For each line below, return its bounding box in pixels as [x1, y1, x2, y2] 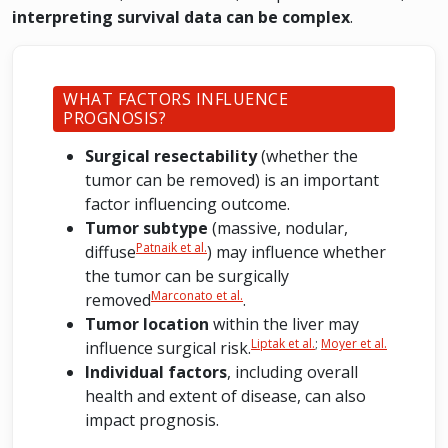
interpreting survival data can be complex [12, 6, 350, 28]
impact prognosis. [85, 409, 219, 431]
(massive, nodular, [212, 217, 348, 239]
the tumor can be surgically [85, 265, 289, 287]
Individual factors [85, 361, 227, 383]
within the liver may [209, 313, 359, 335]
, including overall [227, 361, 358, 383]
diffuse [85, 241, 136, 263]
